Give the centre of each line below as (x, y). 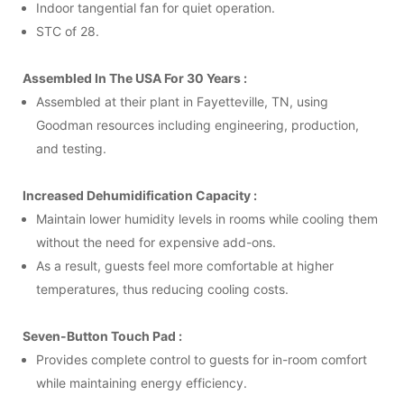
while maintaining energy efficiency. (142, 382)
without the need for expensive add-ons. (156, 242)
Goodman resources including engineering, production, (197, 124)
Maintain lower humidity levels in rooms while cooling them (207, 218)
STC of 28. (68, 31)
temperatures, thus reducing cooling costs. (162, 289)
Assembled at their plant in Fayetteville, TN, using (182, 101)
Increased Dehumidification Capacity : (140, 195)
